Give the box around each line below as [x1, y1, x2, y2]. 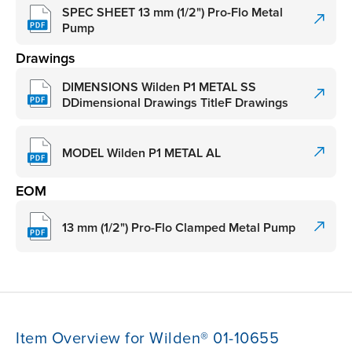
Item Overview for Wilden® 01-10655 [16, 329, 279, 349]
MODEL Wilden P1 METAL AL [62, 145, 221, 161]
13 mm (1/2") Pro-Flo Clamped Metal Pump [62, 219, 295, 236]
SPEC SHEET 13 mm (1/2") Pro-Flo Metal [62, 4, 283, 20]
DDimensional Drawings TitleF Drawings [62, 94, 288, 111]
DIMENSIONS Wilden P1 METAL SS [62, 79, 256, 95]
